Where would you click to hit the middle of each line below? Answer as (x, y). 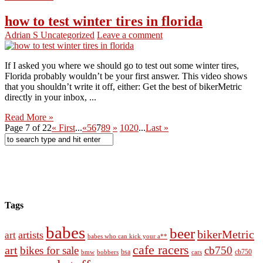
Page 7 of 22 (28, 127)
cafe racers (161, 250)
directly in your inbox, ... (50, 97)
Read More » (29, 117)
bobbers (108, 252)
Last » (157, 127)
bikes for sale (49, 251)
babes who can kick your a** (127, 237)
